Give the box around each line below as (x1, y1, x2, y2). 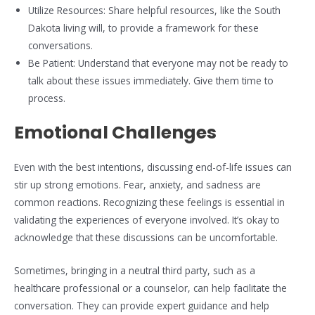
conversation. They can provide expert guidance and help (14, 298, 269, 312)
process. (28, 91, 65, 105)
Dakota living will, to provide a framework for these (28, 21, 259, 35)
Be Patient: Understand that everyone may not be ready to (28, 56, 288, 70)
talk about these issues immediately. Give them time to (28, 74, 274, 88)
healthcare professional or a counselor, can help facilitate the (14, 281, 287, 295)
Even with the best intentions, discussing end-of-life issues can (14, 160, 292, 174)
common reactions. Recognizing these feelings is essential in (14, 195, 285, 209)
